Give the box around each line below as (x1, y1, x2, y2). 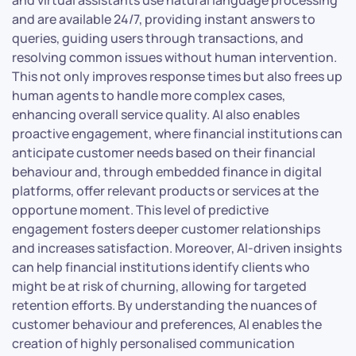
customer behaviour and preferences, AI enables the (12, 315, 322, 333)
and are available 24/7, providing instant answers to (12, 10, 315, 28)
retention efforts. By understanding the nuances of (12, 296, 317, 314)
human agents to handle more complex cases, (12, 86, 285, 104)
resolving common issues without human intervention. (12, 48, 337, 66)
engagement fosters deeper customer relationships (12, 219, 320, 238)
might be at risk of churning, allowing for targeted (12, 277, 307, 295)
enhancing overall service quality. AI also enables (12, 105, 300, 123)
